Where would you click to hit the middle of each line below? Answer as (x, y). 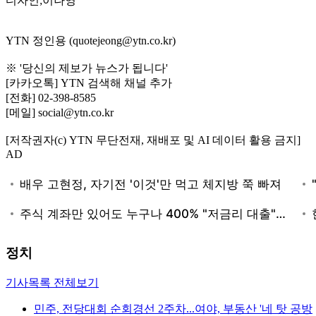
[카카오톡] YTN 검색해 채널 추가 (89, 83)
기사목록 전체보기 (52, 283)
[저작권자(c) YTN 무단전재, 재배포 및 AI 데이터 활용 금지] (153, 140)
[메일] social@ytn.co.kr (60, 112)
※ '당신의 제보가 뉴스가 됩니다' (87, 68)
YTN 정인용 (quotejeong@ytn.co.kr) (91, 40)
